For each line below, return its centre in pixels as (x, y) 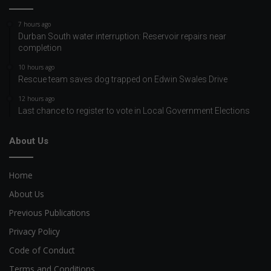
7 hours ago (34, 24)
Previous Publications (50, 212)
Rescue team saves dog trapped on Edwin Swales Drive (123, 79)
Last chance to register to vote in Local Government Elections (134, 110)
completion (40, 47)
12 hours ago (36, 98)
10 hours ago (36, 67)
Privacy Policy (34, 231)
